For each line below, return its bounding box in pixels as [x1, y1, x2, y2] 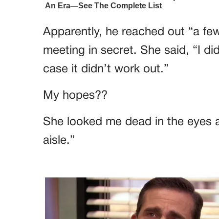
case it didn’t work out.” [43, 64, 169, 75]
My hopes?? [43, 90, 108, 101]
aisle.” [43, 135, 75, 146]
